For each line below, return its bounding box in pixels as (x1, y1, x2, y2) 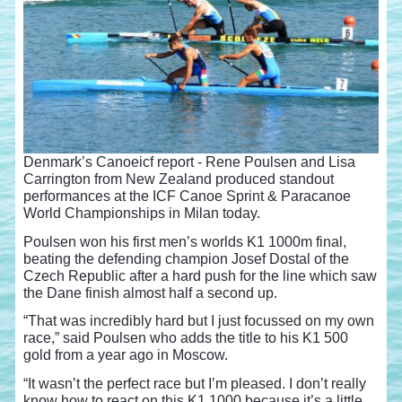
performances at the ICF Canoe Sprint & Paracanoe (23, 188, 352, 204)
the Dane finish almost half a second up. (23, 284, 278, 301)
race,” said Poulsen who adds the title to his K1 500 (23, 330, 349, 345)
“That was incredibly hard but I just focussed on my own (23, 313, 375, 328)
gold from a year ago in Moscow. (23, 347, 236, 363)
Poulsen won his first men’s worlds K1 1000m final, (23, 233, 347, 249)
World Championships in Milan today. (23, 205, 261, 221)
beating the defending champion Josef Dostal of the (23, 250, 350, 267)
